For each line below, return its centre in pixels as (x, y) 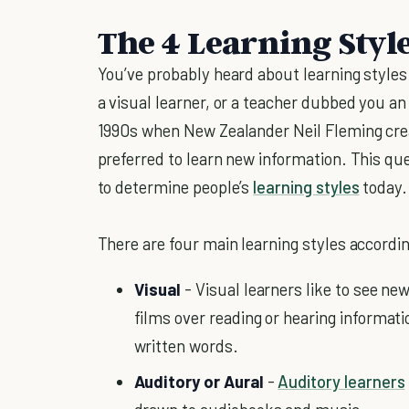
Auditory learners (341, 381)
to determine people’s (175, 187)
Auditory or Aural (199, 381)
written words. (186, 345)
